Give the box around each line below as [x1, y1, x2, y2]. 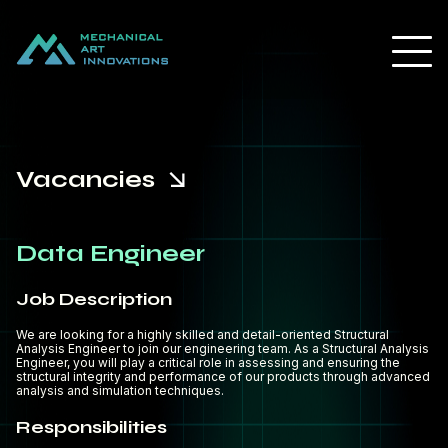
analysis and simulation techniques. [16, 383, 224, 398]
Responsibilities [16, 416, 167, 438]
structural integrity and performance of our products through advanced [16, 369, 430, 384]
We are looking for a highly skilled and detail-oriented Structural [16, 327, 389, 342]
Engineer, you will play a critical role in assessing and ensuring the [16, 355, 400, 370]
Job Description [16, 288, 172, 310]
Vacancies [16, 165, 161, 194]
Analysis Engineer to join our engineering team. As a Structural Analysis [16, 341, 429, 356]
